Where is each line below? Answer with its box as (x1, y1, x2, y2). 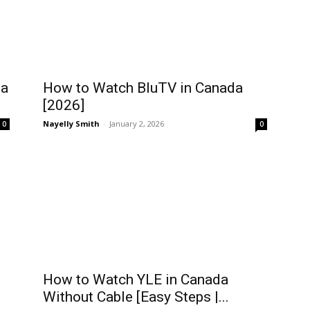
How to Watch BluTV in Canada (43, 80, 243, 96)
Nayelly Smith (43, 118, 100, 129)
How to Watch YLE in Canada (43, 271, 228, 288)
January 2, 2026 (109, 118, 164, 129)
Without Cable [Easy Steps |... (43, 289, 229, 305)
